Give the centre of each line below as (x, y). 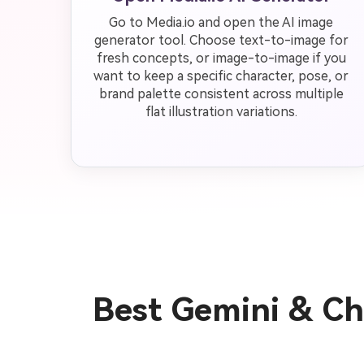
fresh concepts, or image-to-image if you (221, 58)
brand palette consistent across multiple (221, 94)
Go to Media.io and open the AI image (221, 22)
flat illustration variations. (221, 112)
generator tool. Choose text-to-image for (221, 40)
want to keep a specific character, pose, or (221, 76)
